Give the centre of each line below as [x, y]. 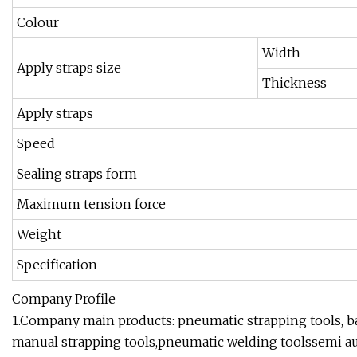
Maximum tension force [91, 204]
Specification [57, 265]
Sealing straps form [77, 174]
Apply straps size [69, 68]
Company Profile [64, 299]
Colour [38, 23]
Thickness [294, 83]
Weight [39, 235]
